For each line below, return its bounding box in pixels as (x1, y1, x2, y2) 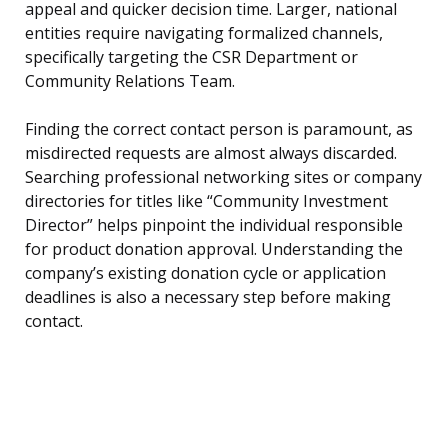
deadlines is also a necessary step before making (25, 286, 391, 309)
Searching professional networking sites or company (25, 166, 422, 189)
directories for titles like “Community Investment (25, 190, 388, 213)
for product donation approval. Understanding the (25, 238, 403, 261)
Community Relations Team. (25, 70, 235, 93)
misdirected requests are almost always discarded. (25, 142, 397, 165)
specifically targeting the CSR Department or (25, 46, 358, 69)
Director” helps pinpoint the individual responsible (25, 214, 403, 237)
